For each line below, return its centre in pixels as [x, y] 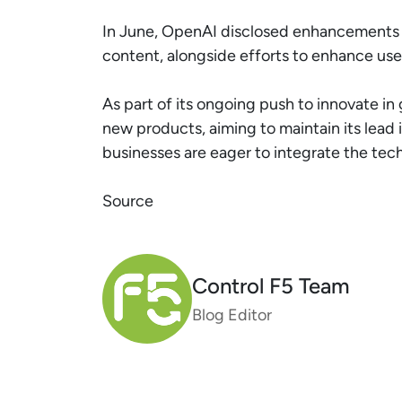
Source [128, 201]
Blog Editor [232, 315]
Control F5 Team [271, 285]
